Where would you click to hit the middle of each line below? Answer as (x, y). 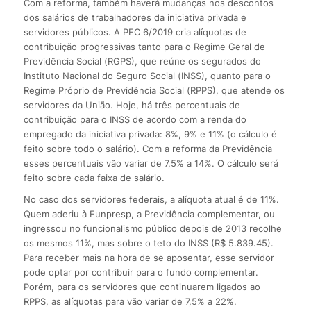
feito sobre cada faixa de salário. (94, 177)
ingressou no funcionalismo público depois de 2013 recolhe (152, 228)
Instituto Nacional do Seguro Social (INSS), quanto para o (147, 75)
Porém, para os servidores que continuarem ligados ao (142, 286)
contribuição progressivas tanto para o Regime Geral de (144, 46)
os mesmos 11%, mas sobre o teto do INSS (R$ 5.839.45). (148, 243)
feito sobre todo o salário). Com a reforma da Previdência (148, 148)
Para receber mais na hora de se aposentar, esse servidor (149, 257)
